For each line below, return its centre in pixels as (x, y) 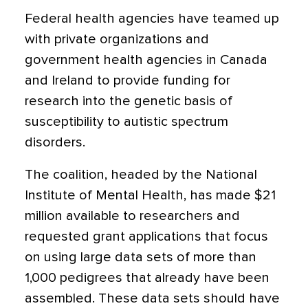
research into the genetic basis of (129, 101)
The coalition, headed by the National (141, 175)
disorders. (55, 142)
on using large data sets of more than (141, 257)
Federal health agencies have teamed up (152, 19)
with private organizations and (117, 39)
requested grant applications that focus (146, 236)
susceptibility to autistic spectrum (126, 122)
